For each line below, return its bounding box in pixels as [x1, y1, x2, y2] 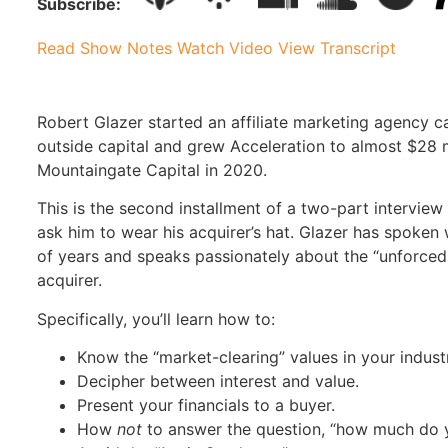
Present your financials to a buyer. [77, 395, 335, 416]
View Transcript [278, 38, 396, 59]
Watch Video [177, 38, 273, 59]
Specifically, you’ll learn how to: [37, 308, 275, 329]
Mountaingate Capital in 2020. [37, 160, 267, 181]
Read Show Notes [37, 38, 172, 59]
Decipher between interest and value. [77, 371, 359, 392]
